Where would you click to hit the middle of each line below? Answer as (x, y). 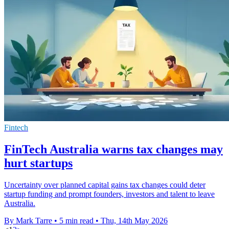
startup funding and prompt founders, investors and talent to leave (109, 194)
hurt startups (38, 163)
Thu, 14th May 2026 (134, 220)
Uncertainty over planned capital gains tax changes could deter (105, 185)
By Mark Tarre (28, 220)
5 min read (76, 220)
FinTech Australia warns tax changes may (113, 149)
